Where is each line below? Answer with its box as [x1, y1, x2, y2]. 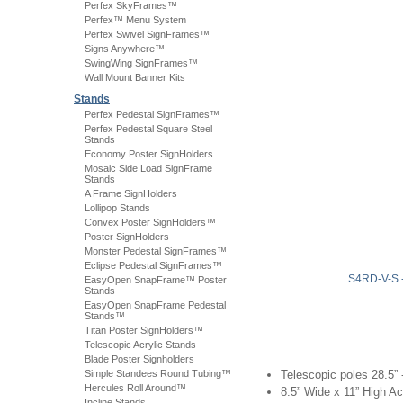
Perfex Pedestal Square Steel [85, 123, 212, 134]
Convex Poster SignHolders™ [85, 217, 216, 228]
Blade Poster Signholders [85, 354, 194, 364]
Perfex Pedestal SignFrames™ [85, 109, 219, 120]
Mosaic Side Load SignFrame [85, 163, 212, 174]
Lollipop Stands [85, 202, 150, 213]
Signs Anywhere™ [85, 43, 165, 54]
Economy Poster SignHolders [85, 148, 213, 159]
